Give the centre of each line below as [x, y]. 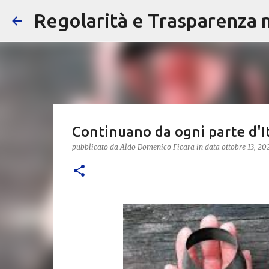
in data [209, 147]
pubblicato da [96, 147]
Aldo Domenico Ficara [157, 147]
